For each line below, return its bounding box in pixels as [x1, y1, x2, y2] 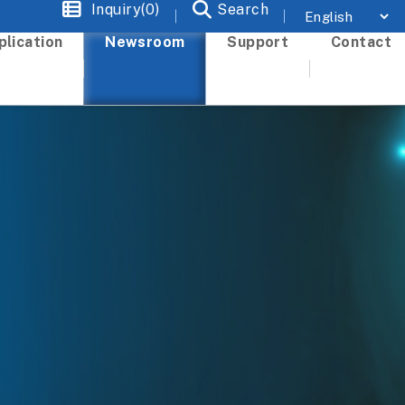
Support [227, 33, 289, 51]
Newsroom [105, 33, 185, 51]
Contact [330, 33, 391, 51]
